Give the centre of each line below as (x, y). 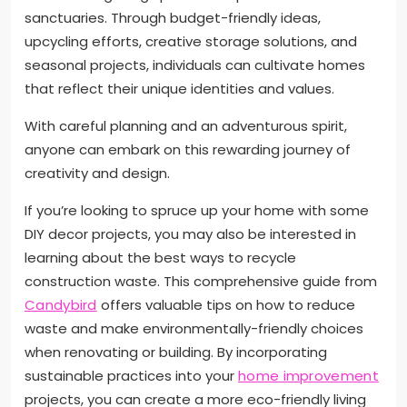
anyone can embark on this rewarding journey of (188, 150)
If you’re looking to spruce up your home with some (197, 211)
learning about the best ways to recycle (160, 258)
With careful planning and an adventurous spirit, (186, 126)
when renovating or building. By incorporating (176, 352)
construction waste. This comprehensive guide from (201, 282)
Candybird (61, 305)
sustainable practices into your (131, 376)
